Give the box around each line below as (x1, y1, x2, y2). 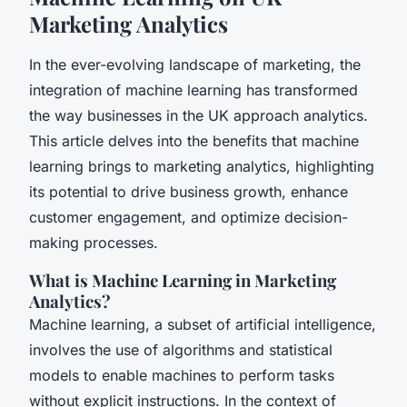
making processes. (29, 233, 158, 252)
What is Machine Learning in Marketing (29, 268, 336, 292)
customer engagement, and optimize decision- (29, 207, 348, 226)
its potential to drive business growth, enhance (29, 182, 348, 201)
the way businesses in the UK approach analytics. (29, 105, 368, 124)
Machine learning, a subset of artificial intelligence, (29, 314, 376, 333)
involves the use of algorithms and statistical (29, 340, 333, 359)
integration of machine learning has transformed (29, 80, 358, 99)
